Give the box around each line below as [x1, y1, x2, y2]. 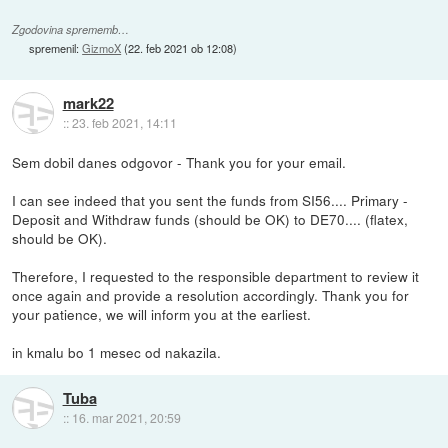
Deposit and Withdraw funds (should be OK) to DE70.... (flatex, [12, 209, 409, 230]
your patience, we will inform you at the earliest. [12, 304, 312, 325]
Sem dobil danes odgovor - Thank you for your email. [12, 152, 347, 173]
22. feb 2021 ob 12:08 [128, 40, 234, 57]
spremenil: [29, 40, 83, 57]
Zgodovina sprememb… [12, 22, 130, 38]
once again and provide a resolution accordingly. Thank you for [12, 285, 410, 306]
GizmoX [82, 40, 122, 57]
